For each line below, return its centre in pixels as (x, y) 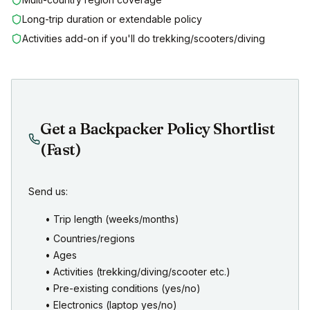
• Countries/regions (90, 239)
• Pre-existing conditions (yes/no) (123, 289)
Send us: (48, 192)
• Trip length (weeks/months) (112, 219)
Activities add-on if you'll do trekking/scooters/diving (144, 39)
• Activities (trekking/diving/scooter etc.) (138, 272)
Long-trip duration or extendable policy (112, 19)
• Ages (61, 255)
